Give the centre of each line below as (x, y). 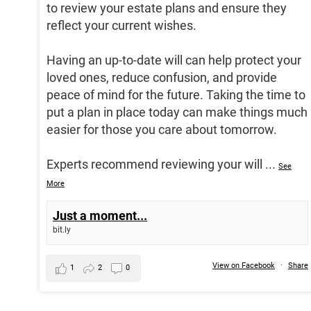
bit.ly (62, 230)
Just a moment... (100, 216)
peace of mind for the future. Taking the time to (176, 95)
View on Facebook (244, 266)
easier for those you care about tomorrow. (162, 130)
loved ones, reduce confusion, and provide (162, 78)
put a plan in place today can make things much (177, 112)
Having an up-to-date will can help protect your (174, 60)
